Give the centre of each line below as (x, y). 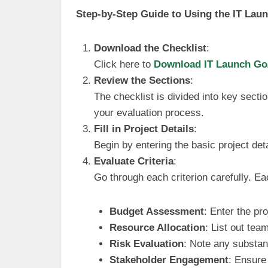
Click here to (124, 64)
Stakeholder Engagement (169, 260)
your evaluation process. (149, 113)
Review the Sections (142, 80)
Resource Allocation (157, 228)
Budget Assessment (156, 211)
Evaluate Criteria (134, 161)
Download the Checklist (150, 48)
